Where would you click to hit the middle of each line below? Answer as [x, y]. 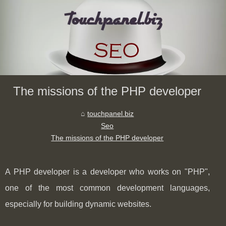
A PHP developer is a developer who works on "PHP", [107, 172]
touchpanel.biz [111, 114]
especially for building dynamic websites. [78, 204]
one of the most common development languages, [107, 188]
